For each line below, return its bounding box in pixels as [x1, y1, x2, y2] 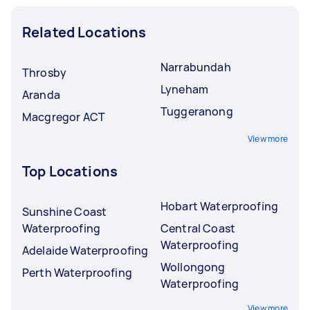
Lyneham [161, 81, 209, 97]
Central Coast [161, 220, 235, 236]
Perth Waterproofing [22, 264, 132, 280]
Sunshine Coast [22, 203, 107, 219]
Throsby [22, 64, 67, 80]
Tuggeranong [161, 103, 233, 119]
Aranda [22, 86, 60, 102]
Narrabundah [161, 59, 231, 75]
